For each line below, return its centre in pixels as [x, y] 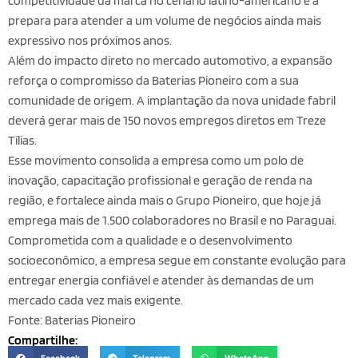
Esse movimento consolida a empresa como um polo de [156, 161]
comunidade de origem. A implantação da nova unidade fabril [172, 101]
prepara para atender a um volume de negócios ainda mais [165, 21]
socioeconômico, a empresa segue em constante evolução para [177, 261]
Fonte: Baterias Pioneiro [72, 320]
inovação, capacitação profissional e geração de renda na [160, 181]
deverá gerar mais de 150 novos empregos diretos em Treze [167, 121]
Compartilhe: [43, 340]
